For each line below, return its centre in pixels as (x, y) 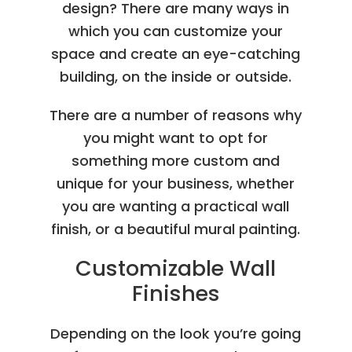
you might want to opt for (176, 137)
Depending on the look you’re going (176, 333)
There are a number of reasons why (176, 115)
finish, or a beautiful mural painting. (176, 229)
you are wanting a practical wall (176, 206)
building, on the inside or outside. (176, 76)
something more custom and (176, 160)
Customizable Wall (176, 268)
